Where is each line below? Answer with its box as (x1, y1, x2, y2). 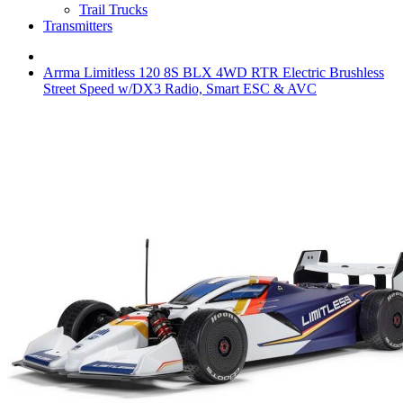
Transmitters (43, 18, 112, 33)
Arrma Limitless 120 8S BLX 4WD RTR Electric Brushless (43, 65, 384, 80)
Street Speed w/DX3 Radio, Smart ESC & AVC (43, 81, 317, 96)
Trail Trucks (79, 2, 148, 17)
